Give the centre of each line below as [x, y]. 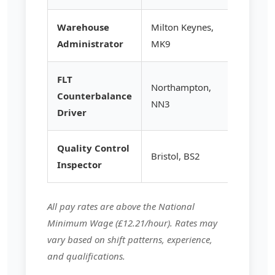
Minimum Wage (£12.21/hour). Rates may [132, 223]
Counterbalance [95, 95]
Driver [72, 112]
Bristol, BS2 [176, 156]
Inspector [79, 164]
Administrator [90, 43]
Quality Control [93, 148]
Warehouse [83, 27]
